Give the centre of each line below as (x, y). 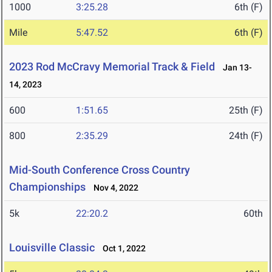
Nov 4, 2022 (113, 188)
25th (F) (246, 110)
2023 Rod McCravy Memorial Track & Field (113, 67)
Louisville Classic (52, 248)
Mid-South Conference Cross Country (100, 170)
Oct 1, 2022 (121, 249)
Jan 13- (235, 68)
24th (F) (246, 136)
